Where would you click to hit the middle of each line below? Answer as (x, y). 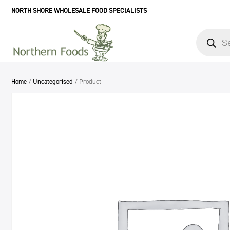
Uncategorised (53, 81)
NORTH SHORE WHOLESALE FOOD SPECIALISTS (79, 10)
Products (209, 32)
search (206, 39)
